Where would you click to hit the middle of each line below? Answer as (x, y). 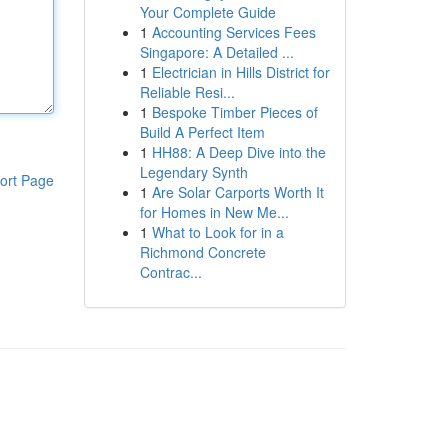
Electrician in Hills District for (240, 72)
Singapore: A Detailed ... (216, 52)
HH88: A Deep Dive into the (238, 152)
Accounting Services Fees (233, 32)
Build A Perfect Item (202, 132)
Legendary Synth (193, 172)
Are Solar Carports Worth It (237, 192)
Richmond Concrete (202, 252)
